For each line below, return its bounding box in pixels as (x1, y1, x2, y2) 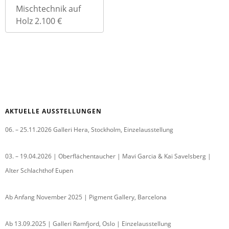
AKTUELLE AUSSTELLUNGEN (5, 106, 102, 116)
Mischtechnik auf (16, 3, 81, 14)
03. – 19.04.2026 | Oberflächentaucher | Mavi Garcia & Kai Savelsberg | (5, 151, 211, 161)
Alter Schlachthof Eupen (5, 166, 73, 175)
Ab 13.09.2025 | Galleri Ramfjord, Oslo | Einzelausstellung (5, 219, 171, 228)
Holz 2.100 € (16, 15, 62, 27)
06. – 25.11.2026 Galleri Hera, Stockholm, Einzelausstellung (5, 125, 173, 134)
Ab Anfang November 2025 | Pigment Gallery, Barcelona (5, 192, 167, 201)
